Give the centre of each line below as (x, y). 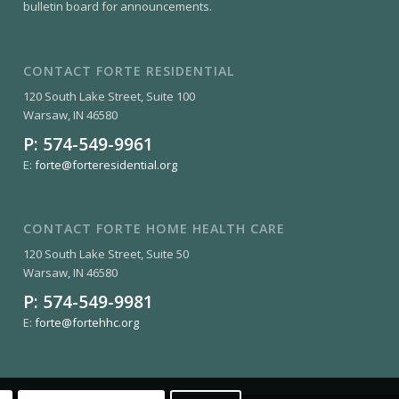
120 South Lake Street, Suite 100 (110, 96)
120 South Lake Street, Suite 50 (106, 253)
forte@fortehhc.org (87, 322)
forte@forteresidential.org (106, 164)
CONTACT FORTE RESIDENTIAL (129, 70)
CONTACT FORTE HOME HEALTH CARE (155, 228)
